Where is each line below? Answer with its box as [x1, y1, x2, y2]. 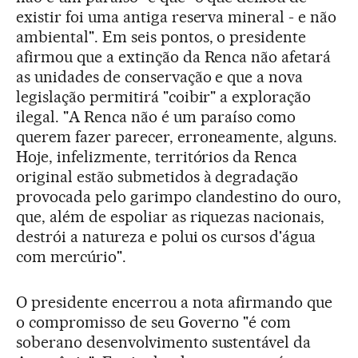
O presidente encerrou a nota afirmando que [16, 292, 333, 312]
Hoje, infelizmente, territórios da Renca [16, 147, 298, 167]
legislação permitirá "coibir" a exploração [16, 87, 312, 107]
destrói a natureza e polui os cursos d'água [16, 227, 316, 247]
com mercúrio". [16, 247, 126, 267]
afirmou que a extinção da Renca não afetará [16, 47, 332, 67]
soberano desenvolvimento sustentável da [16, 332, 312, 352]
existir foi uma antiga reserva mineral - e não [16, 7, 337, 27]
